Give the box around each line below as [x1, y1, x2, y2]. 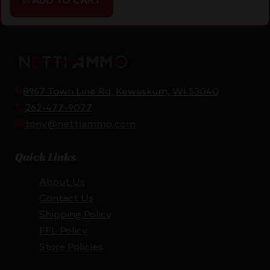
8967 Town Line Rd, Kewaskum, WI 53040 [22, 84, 219, 98]
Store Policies [39, 239, 103, 253]
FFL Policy [39, 223, 87, 237]
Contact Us [39, 190, 93, 204]
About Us [39, 174, 85, 188]
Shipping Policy [39, 207, 111, 221]
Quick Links [14, 150, 76, 165]
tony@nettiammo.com [25, 116, 136, 130]
